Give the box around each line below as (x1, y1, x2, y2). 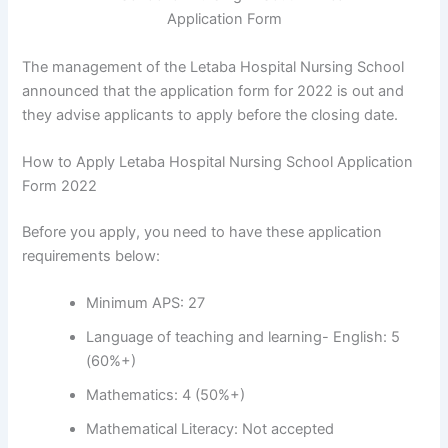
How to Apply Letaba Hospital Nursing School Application (22, 152, 414, 171)
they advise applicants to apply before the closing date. (22, 105, 399, 124)
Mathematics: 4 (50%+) (86, 386, 246, 405)
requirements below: (22, 246, 161, 265)
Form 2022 (22, 176, 98, 195)
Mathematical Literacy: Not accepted (86, 420, 335, 439)
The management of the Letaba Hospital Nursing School (22, 57, 405, 76)
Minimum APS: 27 (86, 294, 206, 313)
